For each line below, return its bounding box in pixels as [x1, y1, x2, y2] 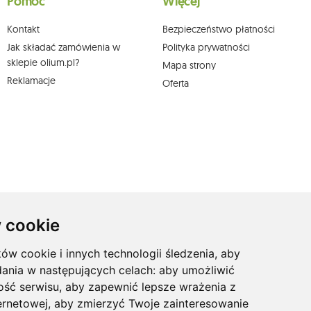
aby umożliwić [159, 263, 235, 277]
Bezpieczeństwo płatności [162, 23, 275, 36]
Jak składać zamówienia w [7, 41, 120, 54]
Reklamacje [7, 74, 56, 87]
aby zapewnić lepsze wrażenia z [65, 280, 236, 294]
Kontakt [7, 23, 40, 36]
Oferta [162, 77, 189, 90]
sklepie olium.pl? [7, 56, 80, 69]
